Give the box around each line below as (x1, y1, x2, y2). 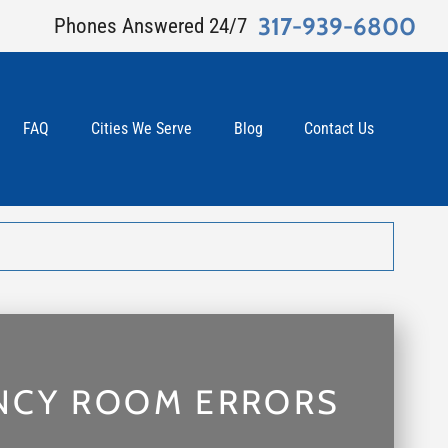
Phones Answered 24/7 (54, 13, 248, 38)
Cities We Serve (90, 120, 192, 139)
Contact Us (304, 120, 375, 139)
